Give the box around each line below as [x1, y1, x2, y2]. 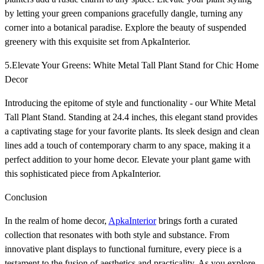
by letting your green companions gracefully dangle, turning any [5, 8, 243, 18]
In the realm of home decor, [5, 215, 108, 226]
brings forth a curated [156, 215, 237, 226]
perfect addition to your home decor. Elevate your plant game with [5, 154, 250, 164]
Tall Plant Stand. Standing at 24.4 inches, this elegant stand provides [5, 111, 258, 122]
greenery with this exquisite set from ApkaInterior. [5, 36, 190, 47]
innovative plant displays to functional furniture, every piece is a [5, 243, 242, 254]
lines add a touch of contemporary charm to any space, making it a [5, 140, 250, 150]
